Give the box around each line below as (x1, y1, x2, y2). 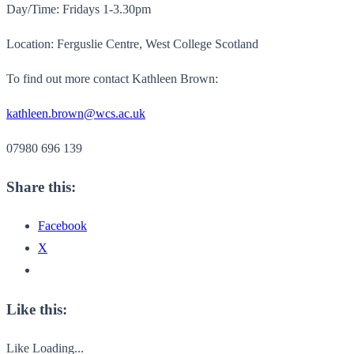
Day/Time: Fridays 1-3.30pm (6, 2, 151, 16)
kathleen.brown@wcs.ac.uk (6, 106, 145, 120)
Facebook (38, 219, 87, 233)
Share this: (6, 179, 76, 196)
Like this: (6, 300, 67, 318)
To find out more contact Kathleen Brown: (6, 71, 218, 85)
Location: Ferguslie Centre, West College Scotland (6, 36, 258, 51)
